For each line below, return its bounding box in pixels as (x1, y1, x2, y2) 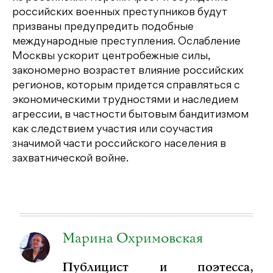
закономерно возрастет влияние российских (12, 66, 244, 76)
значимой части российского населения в (12, 139, 226, 149)
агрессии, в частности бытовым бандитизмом (12, 110, 249, 120)
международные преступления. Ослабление (12, 37, 241, 47)
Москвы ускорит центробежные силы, (12, 51, 210, 62)
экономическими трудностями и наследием (12, 95, 238, 105)
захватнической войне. (12, 154, 129, 164)
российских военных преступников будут (12, 7, 227, 18)
